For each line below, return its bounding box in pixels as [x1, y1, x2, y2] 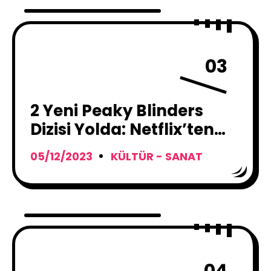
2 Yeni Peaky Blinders [30, 100, 203, 122]
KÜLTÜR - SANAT [111, 149, 203, 164]
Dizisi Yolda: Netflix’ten [30, 119, 214, 140]
